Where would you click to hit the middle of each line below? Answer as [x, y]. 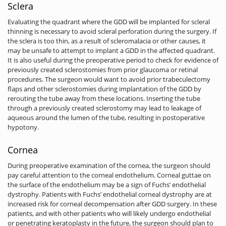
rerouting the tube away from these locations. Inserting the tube [104, 99]
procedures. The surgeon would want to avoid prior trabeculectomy [109, 79]
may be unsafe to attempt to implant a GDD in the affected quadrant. [111, 51]
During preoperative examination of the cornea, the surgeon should [109, 166]
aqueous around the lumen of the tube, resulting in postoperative [106, 118]
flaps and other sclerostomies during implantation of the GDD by [104, 89]
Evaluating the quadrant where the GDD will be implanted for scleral [109, 22]
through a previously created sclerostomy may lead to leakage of [104, 108]
